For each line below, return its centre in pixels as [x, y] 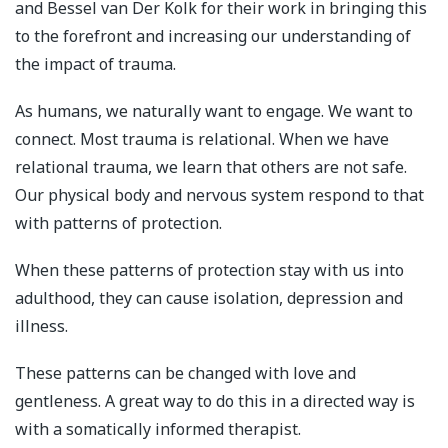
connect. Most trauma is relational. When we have [202, 138]
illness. [41, 325]
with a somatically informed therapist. [158, 429]
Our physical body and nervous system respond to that [219, 194]
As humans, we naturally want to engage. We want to [214, 110]
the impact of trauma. [95, 63]
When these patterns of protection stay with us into [209, 269]
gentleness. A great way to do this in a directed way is [215, 401]
